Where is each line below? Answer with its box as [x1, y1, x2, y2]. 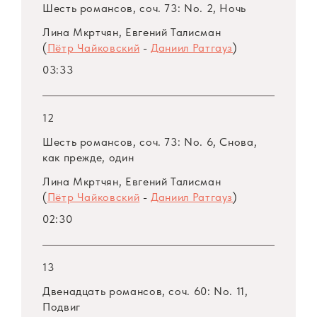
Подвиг [42, 300, 81, 314]
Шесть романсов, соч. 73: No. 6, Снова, [42, 135, 258, 149]
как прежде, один [42, 151, 134, 165]
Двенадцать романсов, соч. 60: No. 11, [42, 284, 248, 299]
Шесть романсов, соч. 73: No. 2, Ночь [42, 1, 247, 16]
